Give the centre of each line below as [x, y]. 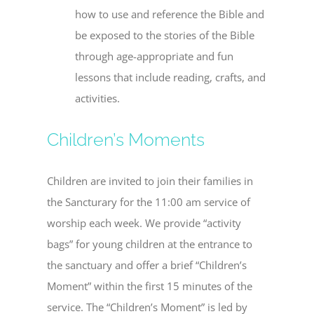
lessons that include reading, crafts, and [171, 77]
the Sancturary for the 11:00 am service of [149, 202]
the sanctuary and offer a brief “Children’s [147, 265]
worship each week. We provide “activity [144, 223]
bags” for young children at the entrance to [150, 244]
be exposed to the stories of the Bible [165, 35]
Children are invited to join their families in [150, 181]
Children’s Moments [126, 139]
